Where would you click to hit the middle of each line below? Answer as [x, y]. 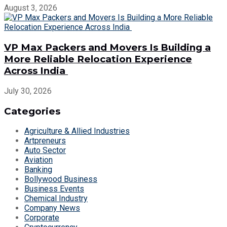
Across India [36, 71]
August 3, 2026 [31, 8]
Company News [52, 208]
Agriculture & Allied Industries [77, 131]
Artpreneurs [45, 141]
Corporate [42, 218]
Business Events [54, 189]
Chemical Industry [56, 199]
